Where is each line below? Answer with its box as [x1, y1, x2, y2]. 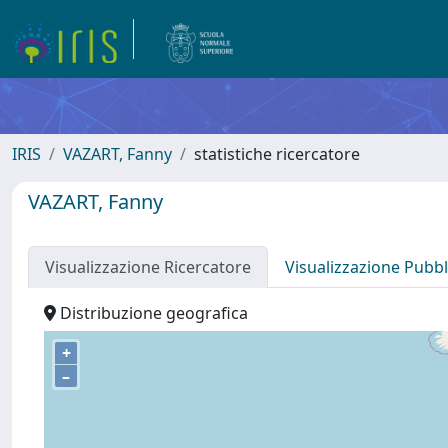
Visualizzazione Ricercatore [45, 256, 251, 278]
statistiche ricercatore [194, 143, 360, 165]
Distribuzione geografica [56, 302, 248, 324]
